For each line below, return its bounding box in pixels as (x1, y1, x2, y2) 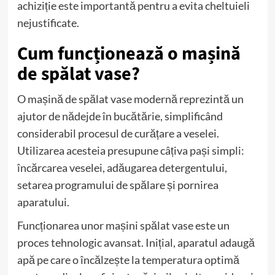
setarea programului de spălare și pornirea (17, 177, 219, 192)
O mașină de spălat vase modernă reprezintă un (17, 91, 244, 106)
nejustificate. (17, 15, 79, 29)
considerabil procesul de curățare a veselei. (17, 126, 219, 140)
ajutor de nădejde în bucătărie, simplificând (17, 109, 223, 123)
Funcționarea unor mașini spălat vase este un (17, 218, 230, 232)
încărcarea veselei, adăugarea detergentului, (17, 160, 227, 174)
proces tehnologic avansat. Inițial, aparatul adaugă (17, 235, 255, 249)
